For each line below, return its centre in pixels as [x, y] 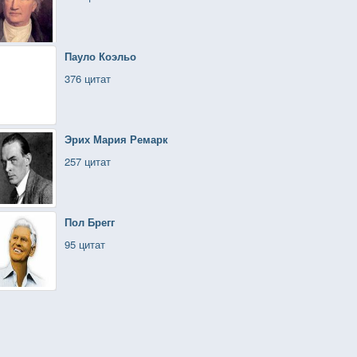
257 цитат [88, 161]
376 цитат [88, 78]
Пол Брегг [90, 222]
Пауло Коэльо [100, 56]
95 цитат [85, 244]
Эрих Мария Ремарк [116, 139]
